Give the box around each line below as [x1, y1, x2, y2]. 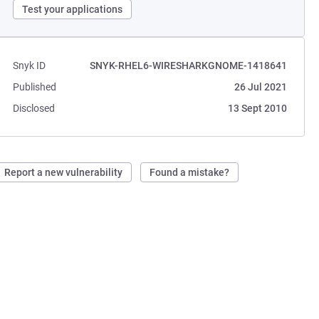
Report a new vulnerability [4, 167, 123, 178]
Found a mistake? [150, 167, 230, 178]
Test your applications [22, 4, 123, 15]
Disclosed [13, 103, 56, 114]
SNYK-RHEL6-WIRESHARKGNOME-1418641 [89, 60, 287, 71]
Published [13, 81, 57, 93]
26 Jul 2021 [234, 81, 287, 93]
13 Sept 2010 [227, 103, 287, 114]
